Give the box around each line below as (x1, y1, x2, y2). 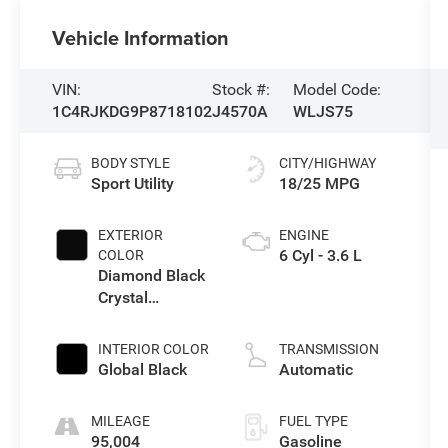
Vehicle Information (52, 23, 230, 53)
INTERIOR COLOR (98, 340, 210, 357)
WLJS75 (293, 102, 354, 121)
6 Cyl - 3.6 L (278, 245, 362, 265)
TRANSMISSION (278, 340, 379, 357)
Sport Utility (91, 173, 175, 193)
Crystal (98, 287, 149, 307)
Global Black (98, 359, 188, 379)
